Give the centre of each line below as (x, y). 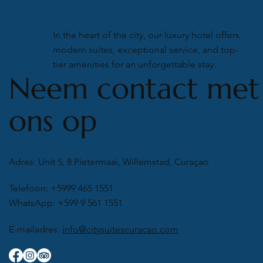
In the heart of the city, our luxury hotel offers (146, 35)
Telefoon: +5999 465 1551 (61, 188)
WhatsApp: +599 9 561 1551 (66, 203)
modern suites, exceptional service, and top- (145, 50)
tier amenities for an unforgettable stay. (134, 65)
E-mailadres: (36, 229)
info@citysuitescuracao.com (120, 229)
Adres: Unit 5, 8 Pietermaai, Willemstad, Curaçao (109, 161)
